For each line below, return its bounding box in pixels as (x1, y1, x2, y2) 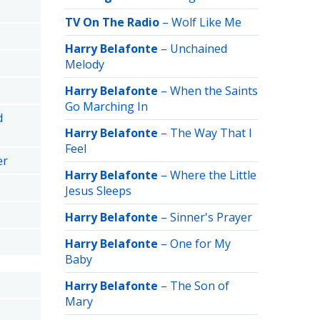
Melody (65, 56, 104, 72)
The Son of (170, 278, 229, 294)
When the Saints (170, 83, 258, 99)
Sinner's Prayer (170, 209, 252, 225)
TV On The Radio (65, 14, 159, 30)
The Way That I (170, 125, 252, 141)
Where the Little (170, 167, 256, 183)
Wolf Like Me (171, 14, 241, 30)
